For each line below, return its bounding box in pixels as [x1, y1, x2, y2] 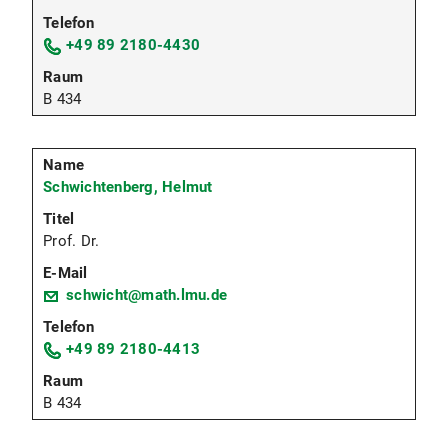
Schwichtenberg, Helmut [43, 177, 213, 196]
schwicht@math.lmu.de [66, 285, 227, 304]
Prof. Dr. [43, 231, 100, 250]
